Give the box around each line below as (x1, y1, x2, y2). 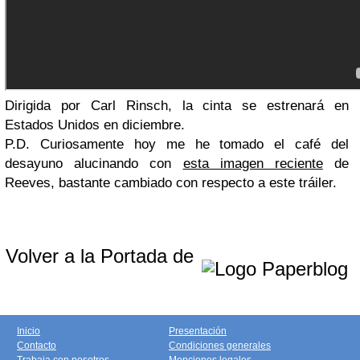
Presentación (169, 325, 227, 337)
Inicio (17, 325, 40, 337)
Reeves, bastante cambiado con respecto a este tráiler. (5, 174, 337, 190)
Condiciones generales (169, 339, 271, 351)
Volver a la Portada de (6, 244, 199, 267)
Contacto (17, 339, 56, 351)
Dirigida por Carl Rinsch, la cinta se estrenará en (5, 97, 349, 113)
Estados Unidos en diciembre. (5, 117, 189, 133)
